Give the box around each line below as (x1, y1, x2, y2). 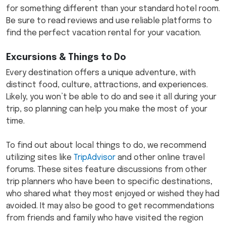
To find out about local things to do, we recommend (6, 141, 206, 150)
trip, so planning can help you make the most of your (6, 105, 207, 114)
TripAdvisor (74, 153, 116, 162)
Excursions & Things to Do (6, 53, 126, 63)
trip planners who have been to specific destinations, (6, 178, 212, 187)
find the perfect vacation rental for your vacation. (6, 29, 203, 38)
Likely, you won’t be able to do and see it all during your (6, 93, 216, 102)
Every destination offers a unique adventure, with (6, 69, 196, 78)
